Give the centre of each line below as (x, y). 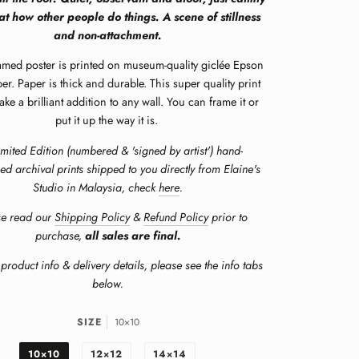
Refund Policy (175, 217)
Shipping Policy (92, 217)
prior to (228, 217)
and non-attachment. (108, 35)
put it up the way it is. (108, 121)
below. (108, 284)
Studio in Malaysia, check (95, 187)
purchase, (60, 235)
